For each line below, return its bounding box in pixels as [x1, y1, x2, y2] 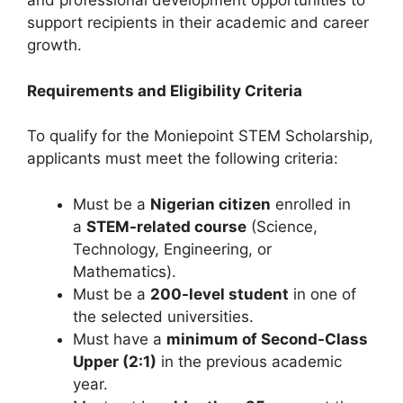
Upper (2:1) [73, 352, 157, 371]
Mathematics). [73, 262, 176, 281]
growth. [27, 36, 82, 55]
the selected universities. [73, 307, 254, 326]
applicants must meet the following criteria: [27, 149, 338, 168]
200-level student [150, 284, 289, 303]
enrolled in [271, 194, 351, 213]
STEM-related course [86, 217, 246, 236]
